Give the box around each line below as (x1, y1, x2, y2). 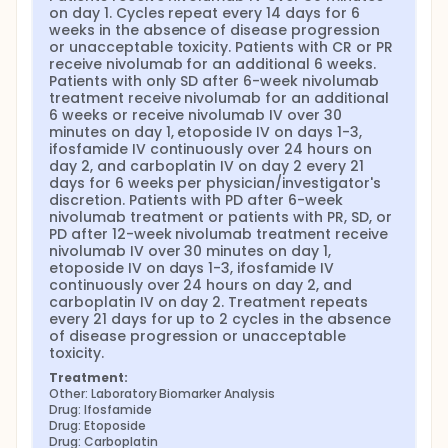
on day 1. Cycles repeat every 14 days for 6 (49, 3, 360, 23)
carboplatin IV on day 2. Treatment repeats (49, 292, 368, 312)
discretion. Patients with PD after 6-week (49, 190, 343, 210)
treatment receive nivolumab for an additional (49, 88, 389, 108)
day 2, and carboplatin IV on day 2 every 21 (49, 156, 364, 176)
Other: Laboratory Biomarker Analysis (49, 385, 275, 402)
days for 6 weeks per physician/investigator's (49, 173, 381, 193)
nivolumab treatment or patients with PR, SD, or (49, 207, 392, 227)
